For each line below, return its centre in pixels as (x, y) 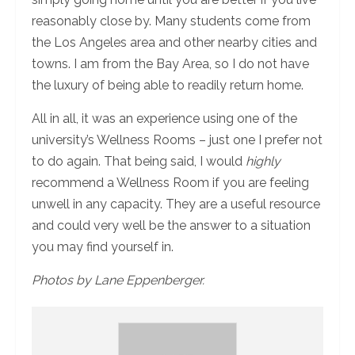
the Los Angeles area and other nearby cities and (174, 42)
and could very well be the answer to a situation (171, 225)
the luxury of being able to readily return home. (168, 85)
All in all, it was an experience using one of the (164, 118)
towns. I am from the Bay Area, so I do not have (170, 63)
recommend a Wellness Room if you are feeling (170, 182)
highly (263, 161)
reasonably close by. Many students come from (171, 21)
